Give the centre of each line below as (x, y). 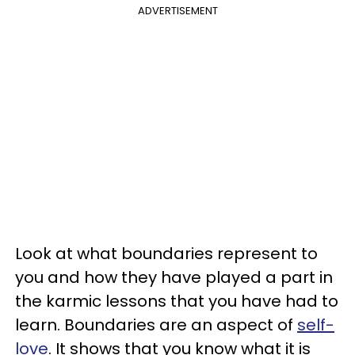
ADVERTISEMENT (177, 10)
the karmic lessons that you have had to (177, 301)
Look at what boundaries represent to (166, 253)
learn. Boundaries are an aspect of (156, 324)
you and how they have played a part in (174, 277)
